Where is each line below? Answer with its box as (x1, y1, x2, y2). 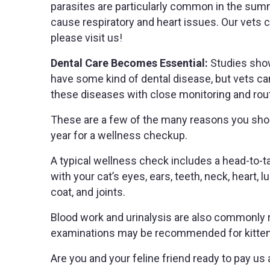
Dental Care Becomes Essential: (51, 57, 210, 70)
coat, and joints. (51, 186, 125, 199)
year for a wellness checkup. (51, 129, 187, 142)
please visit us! (51, 31, 122, 45)
